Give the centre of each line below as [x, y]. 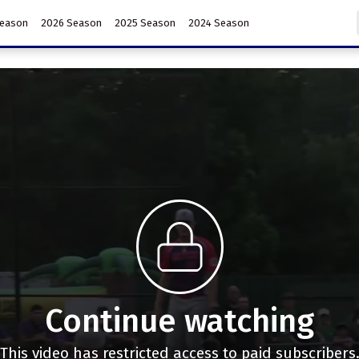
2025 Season [145, 22]
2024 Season [218, 22]
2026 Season [71, 22]
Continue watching [179, 321]
